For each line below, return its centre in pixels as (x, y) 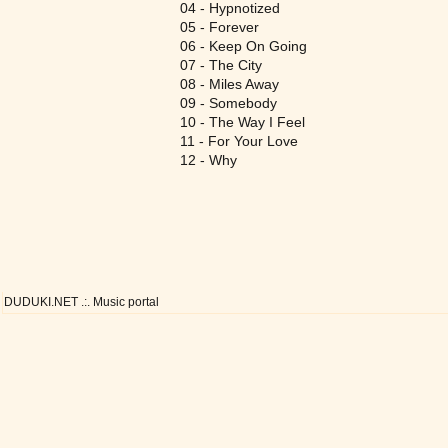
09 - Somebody (228, 103)
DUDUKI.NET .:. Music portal (81, 302)
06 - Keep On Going (243, 46)
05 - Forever (219, 27)
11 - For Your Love (239, 141)
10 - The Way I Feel (242, 122)
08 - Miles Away (229, 84)
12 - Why (208, 160)
